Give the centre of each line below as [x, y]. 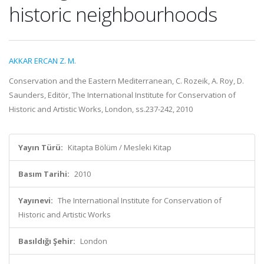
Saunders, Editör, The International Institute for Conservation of [122, 95]
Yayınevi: [36, 200]
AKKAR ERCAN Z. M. [42, 61]
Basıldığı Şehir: [47, 241]
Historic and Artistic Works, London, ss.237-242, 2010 [101, 109]
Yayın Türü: [41, 147]
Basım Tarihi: [44, 174]
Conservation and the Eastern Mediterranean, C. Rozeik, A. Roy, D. [126, 81]
